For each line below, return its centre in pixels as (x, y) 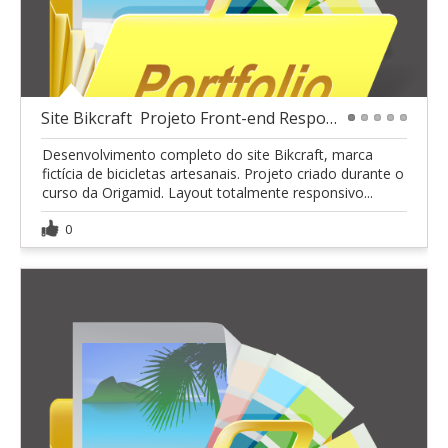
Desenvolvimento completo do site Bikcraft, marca (207, 155)
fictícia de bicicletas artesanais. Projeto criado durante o (223, 174)
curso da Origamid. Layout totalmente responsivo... (207, 193)
